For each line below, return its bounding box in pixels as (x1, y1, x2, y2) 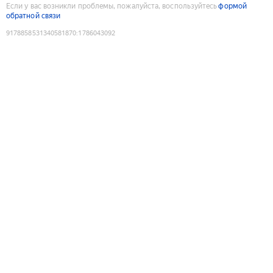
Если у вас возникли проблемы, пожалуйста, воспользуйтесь (6, 1, 218, 10)
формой (218, 1, 247, 10)
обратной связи (6, 11, 61, 20)
